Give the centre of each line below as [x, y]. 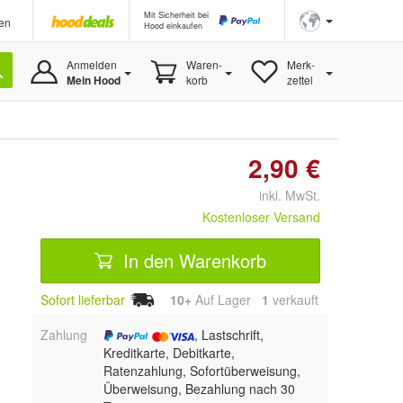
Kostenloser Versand [261, 217]
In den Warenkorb [192, 260]
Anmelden [91, 64]
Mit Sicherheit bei [176, 15]
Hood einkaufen [173, 26]
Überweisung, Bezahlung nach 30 [199, 388]
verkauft [294, 300]
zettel [300, 80]
